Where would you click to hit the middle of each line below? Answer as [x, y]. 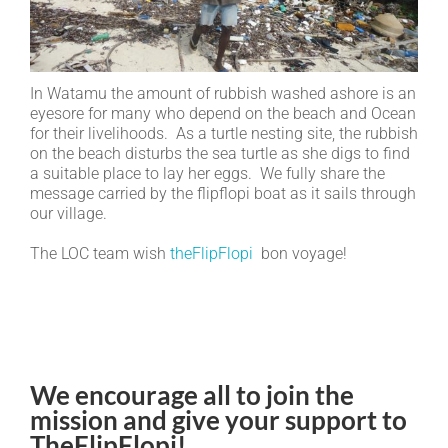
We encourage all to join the [192, 395]
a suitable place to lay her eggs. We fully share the [207, 173]
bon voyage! [300, 253]
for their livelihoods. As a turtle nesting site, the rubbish [224, 133]
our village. [68, 213]
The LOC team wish [100, 253]
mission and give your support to [218, 420]
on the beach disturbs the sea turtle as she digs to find [220, 153]
